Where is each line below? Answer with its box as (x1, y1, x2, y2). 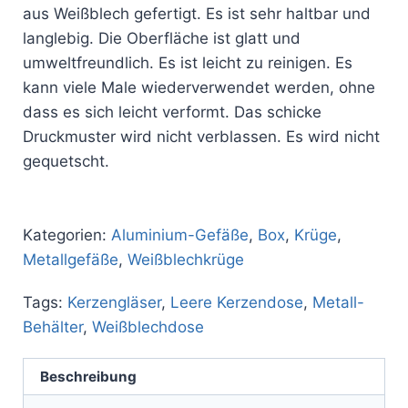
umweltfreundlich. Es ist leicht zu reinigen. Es (23, 53, 352, 72)
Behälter (23, 317, 83, 336)
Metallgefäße (23, 250, 118, 269)
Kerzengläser (67, 292, 161, 311)
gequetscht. (23, 151, 109, 170)
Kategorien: (23, 225, 107, 244)
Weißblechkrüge (127, 250, 244, 269)
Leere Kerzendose (170, 292, 303, 311)
